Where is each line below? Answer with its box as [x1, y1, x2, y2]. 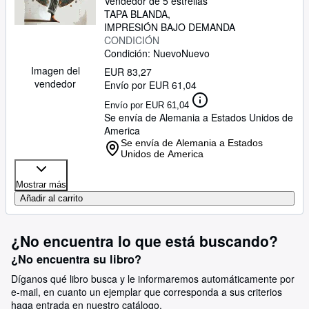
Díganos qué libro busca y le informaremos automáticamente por [11, 272, 295, 286]
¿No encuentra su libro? [11, 251, 141, 267]
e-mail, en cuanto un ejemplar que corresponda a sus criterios [11, 285, 282, 299]
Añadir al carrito [20, 193, 83, 203]
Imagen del [30, 63, 80, 77]
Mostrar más [16, 179, 66, 190]
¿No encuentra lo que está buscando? [11, 230, 278, 251]
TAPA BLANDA [104, 7, 168, 21]
